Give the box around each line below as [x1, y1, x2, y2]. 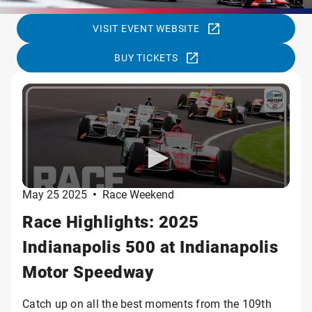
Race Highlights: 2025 [22, 210, 199, 233]
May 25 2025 [22, 187, 87, 201]
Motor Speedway [22, 260, 153, 283]
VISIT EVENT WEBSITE [93, 22, 200, 35]
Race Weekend [102, 187, 174, 201]
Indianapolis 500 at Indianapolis [22, 235, 278, 258]
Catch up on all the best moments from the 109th [22, 296, 272, 311]
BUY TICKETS [114, 51, 178, 64]
